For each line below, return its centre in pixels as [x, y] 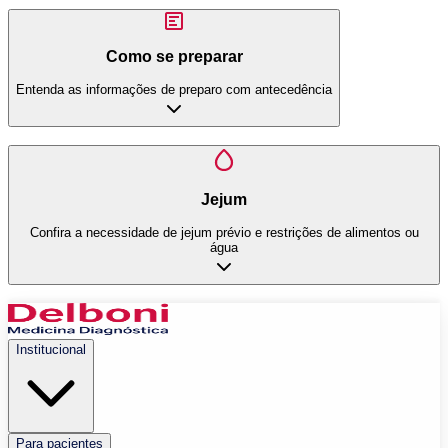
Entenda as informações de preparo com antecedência [174, 89]
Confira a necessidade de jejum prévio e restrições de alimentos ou [224, 232]
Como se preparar [174, 57]
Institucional [51, 350]
